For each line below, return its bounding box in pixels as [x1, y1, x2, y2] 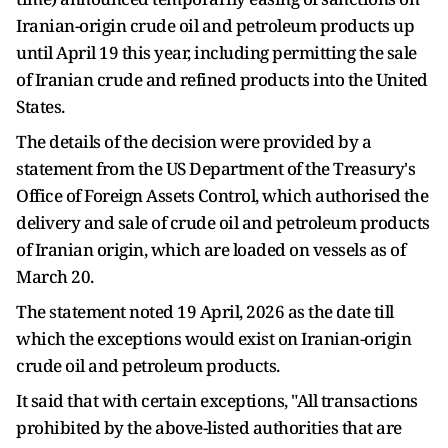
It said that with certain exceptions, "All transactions [16, 389, 418, 412]
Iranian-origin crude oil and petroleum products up [16, 14, 414, 37]
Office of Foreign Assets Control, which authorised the [16, 184, 428, 207]
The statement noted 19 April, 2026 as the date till [16, 300, 394, 323]
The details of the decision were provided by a [16, 130, 371, 153]
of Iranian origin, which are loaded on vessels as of [16, 238, 405, 261]
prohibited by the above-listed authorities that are [16, 416, 402, 439]
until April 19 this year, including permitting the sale [16, 41, 417, 64]
